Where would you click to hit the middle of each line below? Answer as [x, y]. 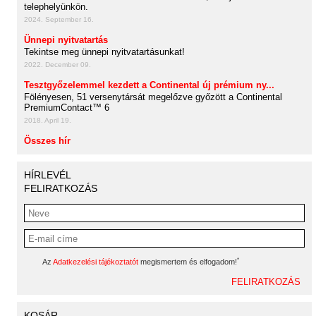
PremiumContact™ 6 [67, 108]
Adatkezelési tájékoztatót [96, 262]
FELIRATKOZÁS [61, 188]
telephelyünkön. [56, 7]
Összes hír [47, 141]
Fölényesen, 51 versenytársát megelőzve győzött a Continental [153, 97]
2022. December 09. [57, 65]
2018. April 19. [48, 120]
